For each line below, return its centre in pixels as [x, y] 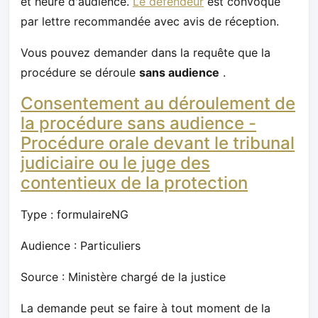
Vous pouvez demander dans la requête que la [146, 53]
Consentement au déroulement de [158, 104]
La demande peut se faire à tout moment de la [146, 308]
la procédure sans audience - [138, 124]
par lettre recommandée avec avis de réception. [150, 22]
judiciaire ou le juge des [115, 163]
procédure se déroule [80, 73]
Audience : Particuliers [81, 246]
